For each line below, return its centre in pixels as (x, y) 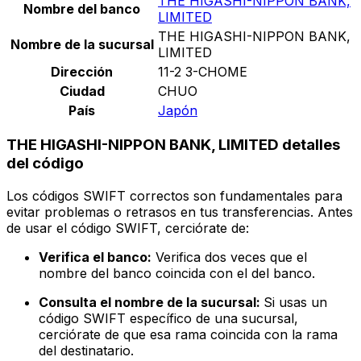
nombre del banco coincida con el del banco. (177, 274)
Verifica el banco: (95, 257)
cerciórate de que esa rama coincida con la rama (188, 335)
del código (45, 164)
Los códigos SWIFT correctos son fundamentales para (174, 196)
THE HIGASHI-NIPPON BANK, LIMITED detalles (173, 145)
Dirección (82, 71)
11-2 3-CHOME (203, 71)
